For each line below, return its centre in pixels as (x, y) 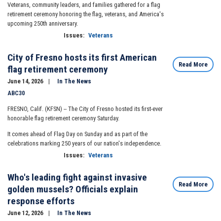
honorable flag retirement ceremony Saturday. (63, 118)
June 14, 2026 (26, 81)
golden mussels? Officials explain (73, 189)
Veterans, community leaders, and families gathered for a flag (84, 5)
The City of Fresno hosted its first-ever (115, 109)
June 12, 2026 (26, 213)
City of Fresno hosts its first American (82, 58)
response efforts (41, 201)
